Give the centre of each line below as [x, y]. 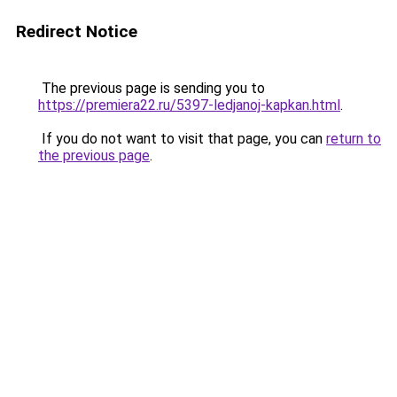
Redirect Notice [77, 31]
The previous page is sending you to [152, 88]
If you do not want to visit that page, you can [182, 139]
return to [354, 139]
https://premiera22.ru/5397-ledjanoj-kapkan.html [189, 105]
